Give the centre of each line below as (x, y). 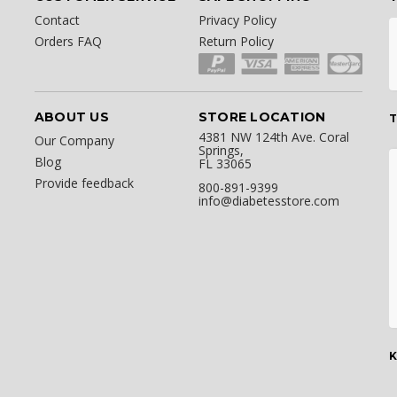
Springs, (221, 151)
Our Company (74, 141)
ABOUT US (71, 117)
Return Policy (236, 41)
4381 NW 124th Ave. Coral (273, 137)
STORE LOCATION (262, 117)
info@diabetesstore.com (269, 201)
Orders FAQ (68, 41)
